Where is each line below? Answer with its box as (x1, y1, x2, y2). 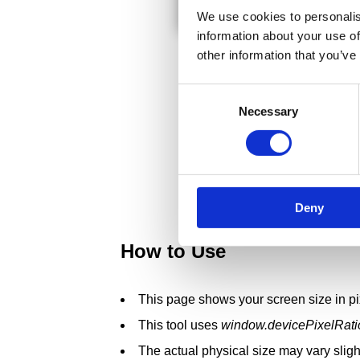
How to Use (121, 239, 226, 262)
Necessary (239, 104, 298, 118)
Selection (178, 104, 227, 119)
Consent (178, 85, 223, 100)
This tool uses (138, 317, 221, 332)
